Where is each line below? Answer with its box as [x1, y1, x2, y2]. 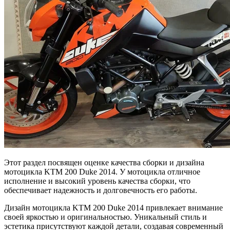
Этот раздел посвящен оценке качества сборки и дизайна [4, 158, 204, 167]
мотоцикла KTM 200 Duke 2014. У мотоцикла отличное [4, 167, 200, 176]
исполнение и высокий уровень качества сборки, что [4, 176, 190, 185]
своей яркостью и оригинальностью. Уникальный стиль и [4, 212, 207, 221]
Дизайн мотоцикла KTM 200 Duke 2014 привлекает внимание [4, 203, 223, 212]
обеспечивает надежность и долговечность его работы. [4, 185, 197, 195]
